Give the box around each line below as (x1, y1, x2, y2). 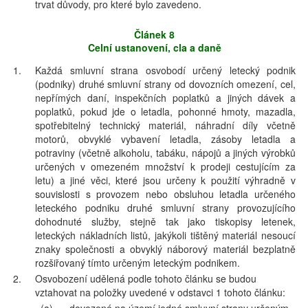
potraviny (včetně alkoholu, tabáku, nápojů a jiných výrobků (35, 146, 296, 159)
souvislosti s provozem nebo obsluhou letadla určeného (35, 187, 296, 201)
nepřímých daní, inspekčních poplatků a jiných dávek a (35, 91, 296, 104)
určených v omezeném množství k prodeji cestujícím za (35, 159, 296, 173)
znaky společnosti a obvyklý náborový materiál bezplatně (35, 242, 296, 256)
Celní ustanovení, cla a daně (87, 41, 221, 54)
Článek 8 (134, 27, 175, 41)
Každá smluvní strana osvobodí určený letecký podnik (35, 63, 296, 77)
